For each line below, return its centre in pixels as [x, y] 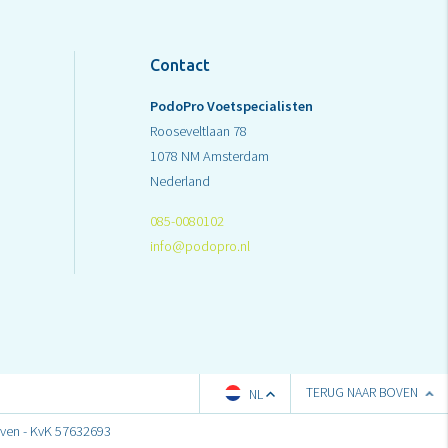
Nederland [180, 181]
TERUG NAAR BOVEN [363, 393]
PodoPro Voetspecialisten [231, 106]
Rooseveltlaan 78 [198, 131]
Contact [180, 65]
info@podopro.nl [200, 246]
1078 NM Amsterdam [209, 156]
